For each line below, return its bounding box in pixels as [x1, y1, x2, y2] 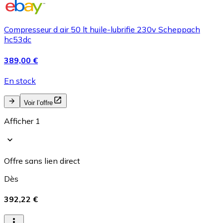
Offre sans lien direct [4, 155, 80, 166]
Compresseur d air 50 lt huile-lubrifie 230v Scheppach [4, 24, 200, 35]
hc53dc [4, 34, 31, 45]
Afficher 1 [4, 115, 40, 126]
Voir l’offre [24, 99, 53, 107]
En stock [4, 75, 36, 86]
